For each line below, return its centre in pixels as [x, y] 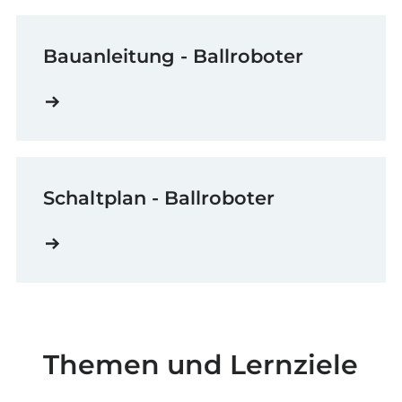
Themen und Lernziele [201, 365]
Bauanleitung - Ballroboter [173, 57]
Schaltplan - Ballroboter [159, 198]
